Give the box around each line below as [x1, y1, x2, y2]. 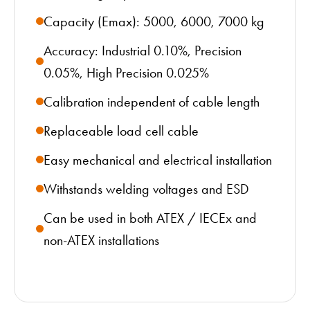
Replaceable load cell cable [44, 122, 199, 139]
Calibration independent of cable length [44, 93, 259, 110]
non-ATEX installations [44, 231, 159, 248]
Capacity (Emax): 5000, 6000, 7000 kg [44, 12, 264, 30]
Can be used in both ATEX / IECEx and [44, 209, 257, 226]
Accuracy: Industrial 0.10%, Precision [44, 42, 241, 59]
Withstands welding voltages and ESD [44, 180, 249, 197]
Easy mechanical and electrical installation [44, 151, 272, 168]
